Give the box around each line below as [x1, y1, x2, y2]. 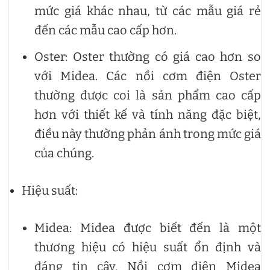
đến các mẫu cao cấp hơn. [34, 23, 177, 38]
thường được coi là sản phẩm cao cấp [34, 88, 261, 103]
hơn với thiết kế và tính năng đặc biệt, [34, 107, 261, 122]
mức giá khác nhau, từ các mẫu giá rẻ [34, 4, 261, 19]
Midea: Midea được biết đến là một [34, 221, 261, 236]
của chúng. [34, 146, 94, 161]
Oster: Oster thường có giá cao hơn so [34, 49, 261, 64]
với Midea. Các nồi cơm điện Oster [34, 69, 261, 84]
